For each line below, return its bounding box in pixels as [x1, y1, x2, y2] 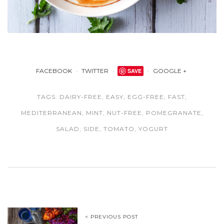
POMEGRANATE [145, 109, 201, 117]
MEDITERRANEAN [20, 109, 82, 117]
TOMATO [103, 125, 134, 133]
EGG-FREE [127, 93, 164, 101]
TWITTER [81, 67, 108, 75]
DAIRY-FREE [59, 93, 102, 101]
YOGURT [138, 125, 168, 133]
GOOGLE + [152, 67, 188, 75]
